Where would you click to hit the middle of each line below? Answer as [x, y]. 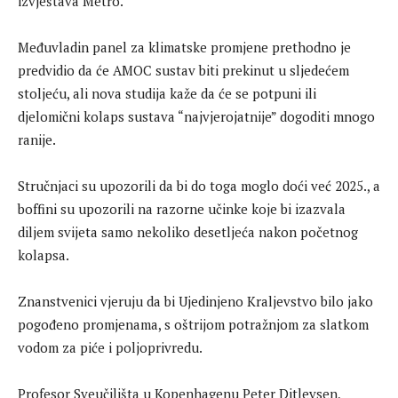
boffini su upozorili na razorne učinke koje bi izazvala [182, 209]
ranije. [37, 139]
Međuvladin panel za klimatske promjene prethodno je [184, 47]
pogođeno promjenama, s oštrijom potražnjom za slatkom [193, 324]
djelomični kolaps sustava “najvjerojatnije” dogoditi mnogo [196, 116]
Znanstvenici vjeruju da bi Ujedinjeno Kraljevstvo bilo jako [195, 301]
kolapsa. [44, 255]
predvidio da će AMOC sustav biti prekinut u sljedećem [183, 70]
